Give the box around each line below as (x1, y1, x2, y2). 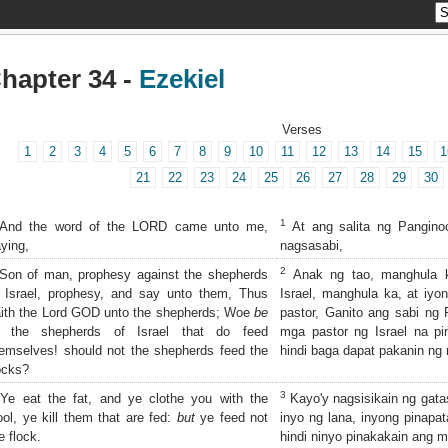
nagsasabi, (280, 237, 343, 253)
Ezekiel (139, 64, 225, 95)
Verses (281, 122, 322, 137)
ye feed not (194, 409, 268, 425)
